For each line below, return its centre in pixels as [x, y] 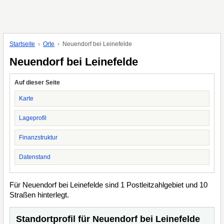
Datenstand [35, 157]
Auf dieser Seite [37, 82]
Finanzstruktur [38, 137]
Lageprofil [33, 118]
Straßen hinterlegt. [39, 195]
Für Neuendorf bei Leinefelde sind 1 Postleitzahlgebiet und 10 [108, 185]
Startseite [22, 44]
